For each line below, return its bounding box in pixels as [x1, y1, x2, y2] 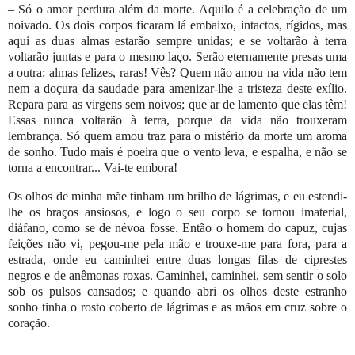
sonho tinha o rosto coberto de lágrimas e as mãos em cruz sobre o [8, 300, 347, 315]
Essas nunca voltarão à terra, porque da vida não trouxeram [8, 113, 347, 128]
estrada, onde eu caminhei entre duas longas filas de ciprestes [8, 253, 347, 267]
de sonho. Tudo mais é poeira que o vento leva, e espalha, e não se [8, 145, 347, 159]
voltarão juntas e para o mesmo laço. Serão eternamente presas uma [8, 50, 347, 64]
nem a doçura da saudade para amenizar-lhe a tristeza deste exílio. [8, 82, 347, 96]
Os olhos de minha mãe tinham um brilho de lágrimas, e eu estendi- [8, 189, 347, 204]
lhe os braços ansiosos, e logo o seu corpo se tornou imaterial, [8, 205, 347, 219]
